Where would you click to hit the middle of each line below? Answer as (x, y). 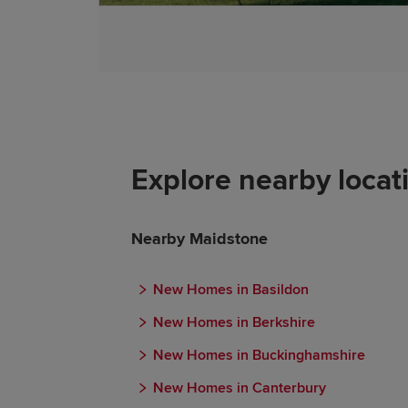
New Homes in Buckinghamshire (259, 355)
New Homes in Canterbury (240, 388)
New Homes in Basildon (231, 290)
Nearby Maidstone (199, 239)
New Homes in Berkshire (234, 322)
